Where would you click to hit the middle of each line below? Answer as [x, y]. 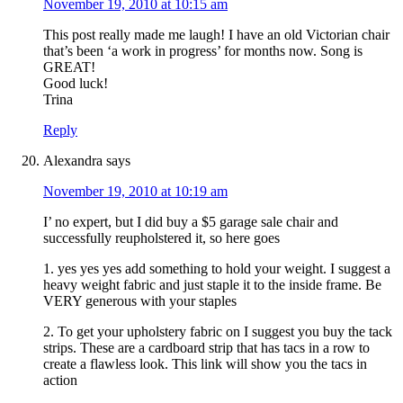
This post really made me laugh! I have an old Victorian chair [216, 35]
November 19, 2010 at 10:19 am [135, 192]
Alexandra [73, 161]
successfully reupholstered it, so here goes [161, 238]
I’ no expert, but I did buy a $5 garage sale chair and [191, 222]
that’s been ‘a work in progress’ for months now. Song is [203, 51]
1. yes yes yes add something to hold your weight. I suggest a [217, 269]
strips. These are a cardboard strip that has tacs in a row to [206, 348]
